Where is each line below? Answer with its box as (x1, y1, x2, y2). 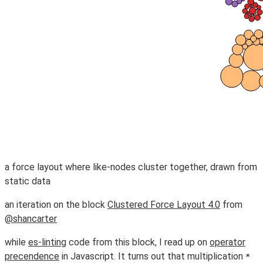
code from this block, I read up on (66, 237, 210, 248)
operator (210, 237, 245, 248)
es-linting (28, 237, 66, 248)
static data (5, 176, 50, 187)
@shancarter (5, 213, 57, 224)
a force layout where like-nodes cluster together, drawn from (5, 161, 257, 173)
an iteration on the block (5, 199, 107, 210)
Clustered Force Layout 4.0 (107, 199, 220, 210)
